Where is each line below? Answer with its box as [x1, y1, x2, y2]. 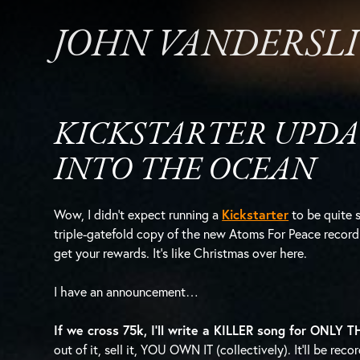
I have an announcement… [54, 283, 199, 300]
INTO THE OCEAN [54, 155, 316, 187]
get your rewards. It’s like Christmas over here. [54, 244, 308, 261]
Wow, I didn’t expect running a [54, 206, 223, 223]
